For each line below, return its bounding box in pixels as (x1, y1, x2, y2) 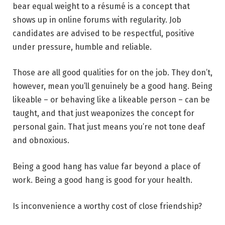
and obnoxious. (13, 136, 69, 146)
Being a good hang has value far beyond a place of (13, 162, 200, 172)
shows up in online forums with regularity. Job (13, 15, 181, 25)
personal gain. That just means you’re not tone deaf (13, 122, 205, 132)
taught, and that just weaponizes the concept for (13, 108, 194, 119)
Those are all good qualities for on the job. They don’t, (13, 68, 212, 78)
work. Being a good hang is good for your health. (13, 175, 192, 185)
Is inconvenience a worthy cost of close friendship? (13, 201, 202, 211)
